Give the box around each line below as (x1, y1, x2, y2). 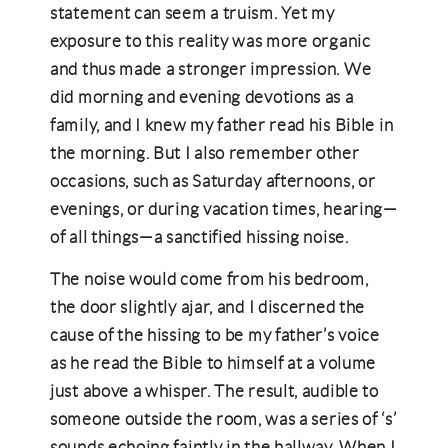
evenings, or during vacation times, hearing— (50, 200, 398, 218)
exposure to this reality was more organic (50, 32, 371, 50)
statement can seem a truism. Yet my (50, 4, 335, 22)
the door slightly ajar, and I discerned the (50, 298, 366, 316)
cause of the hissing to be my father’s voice (50, 326, 380, 344)
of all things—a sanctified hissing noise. (50, 228, 349, 246)
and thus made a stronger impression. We (50, 60, 372, 78)
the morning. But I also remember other (50, 144, 360, 162)
